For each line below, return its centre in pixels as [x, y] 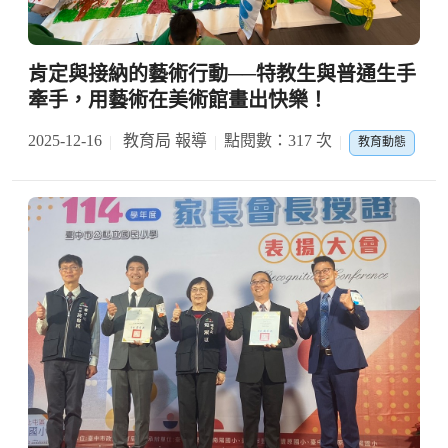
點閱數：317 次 [278, 141]
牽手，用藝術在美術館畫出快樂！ [178, 100]
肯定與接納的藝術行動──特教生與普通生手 [222, 74]
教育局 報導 [163, 141]
